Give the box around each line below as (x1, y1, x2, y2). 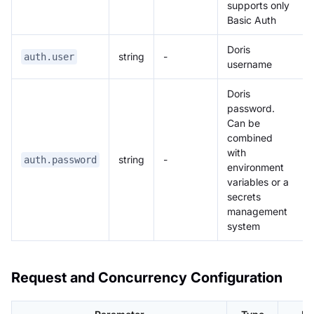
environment (227, 161, 284, 174)
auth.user (24, 51, 74, 63)
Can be (227, 117, 260, 130)
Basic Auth (227, 14, 276, 27)
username (227, 58, 272, 71)
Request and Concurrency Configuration (11, 269, 282, 287)
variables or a (227, 176, 289, 189)
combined (227, 132, 273, 144)
